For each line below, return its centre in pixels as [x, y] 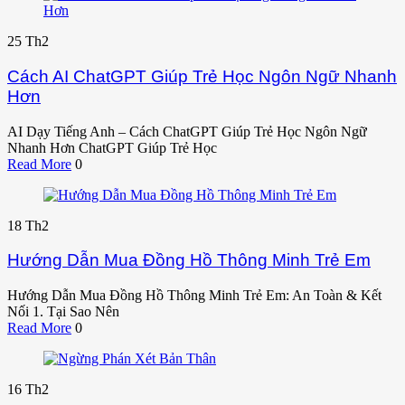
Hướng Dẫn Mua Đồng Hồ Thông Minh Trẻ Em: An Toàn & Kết [194, 296]
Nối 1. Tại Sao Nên [63, 312]
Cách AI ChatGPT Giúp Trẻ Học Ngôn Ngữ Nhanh [202, 76]
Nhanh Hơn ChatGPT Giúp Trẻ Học [112, 147]
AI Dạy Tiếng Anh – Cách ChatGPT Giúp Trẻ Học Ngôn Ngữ [187, 131]
